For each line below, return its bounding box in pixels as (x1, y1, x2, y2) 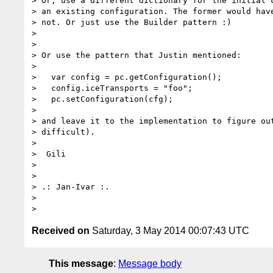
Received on (32, 225, 90, 236)
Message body (118, 258, 182, 269)
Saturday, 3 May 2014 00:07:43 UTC (90, 225, 249, 236)
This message (49, 258, 113, 269)
